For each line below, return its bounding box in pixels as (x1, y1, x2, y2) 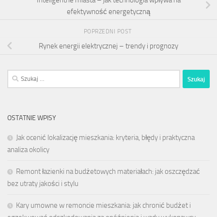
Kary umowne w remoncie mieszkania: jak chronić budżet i (16, 201, 191, 210)
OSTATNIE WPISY (7, 114, 56, 123)
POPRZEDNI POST (83, 28, 134, 35)
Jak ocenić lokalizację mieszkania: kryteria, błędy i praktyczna (16, 133, 195, 142)
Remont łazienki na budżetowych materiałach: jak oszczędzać (16, 167, 200, 176)
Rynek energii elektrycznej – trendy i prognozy (39, 42, 178, 51)
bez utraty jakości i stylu (7, 179, 78, 188)
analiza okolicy (7, 145, 49, 155)
